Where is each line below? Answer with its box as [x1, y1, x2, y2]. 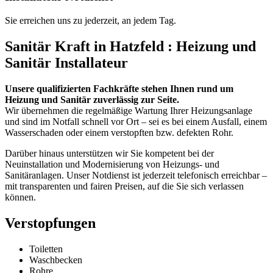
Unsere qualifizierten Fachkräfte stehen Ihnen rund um [5, 83, 233, 94]
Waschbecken [29, 254, 82, 265]
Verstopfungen [5, 214, 96, 231]
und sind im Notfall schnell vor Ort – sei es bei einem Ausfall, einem [5, 116, 267, 127]
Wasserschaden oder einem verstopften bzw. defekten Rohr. [5, 127, 233, 138]
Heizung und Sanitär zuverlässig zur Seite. [5, 94, 179, 105]
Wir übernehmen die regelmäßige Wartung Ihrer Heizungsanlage [5, 105, 252, 116]
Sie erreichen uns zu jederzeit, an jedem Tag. [5, 15, 176, 26]
